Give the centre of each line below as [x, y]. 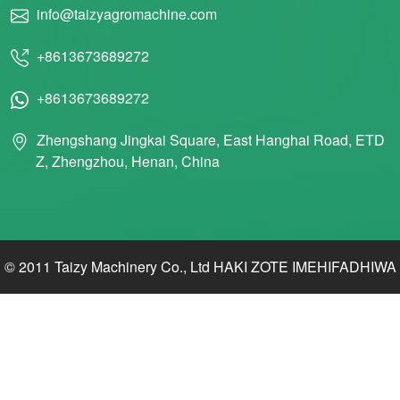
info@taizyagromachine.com [125, 14]
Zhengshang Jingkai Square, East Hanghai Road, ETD [209, 140]
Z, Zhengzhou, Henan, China [128, 162]
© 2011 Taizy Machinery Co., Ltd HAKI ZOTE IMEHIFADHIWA [200, 267]
